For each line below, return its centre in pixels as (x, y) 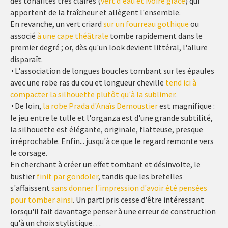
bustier (23, 176)
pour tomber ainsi (41, 200)
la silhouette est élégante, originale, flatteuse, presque (107, 130)
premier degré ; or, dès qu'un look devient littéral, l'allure (109, 48)
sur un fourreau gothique (146, 24)
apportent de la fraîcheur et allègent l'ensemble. (95, 12)
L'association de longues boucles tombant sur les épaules (114, 71)
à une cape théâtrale (73, 36)
